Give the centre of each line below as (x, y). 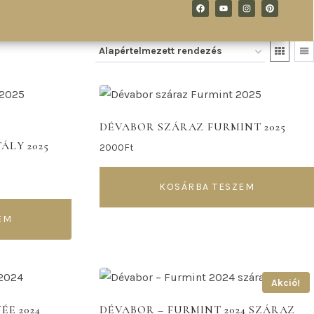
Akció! (286, 282)
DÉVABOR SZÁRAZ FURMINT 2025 (193, 127)
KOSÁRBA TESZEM (207, 187)
